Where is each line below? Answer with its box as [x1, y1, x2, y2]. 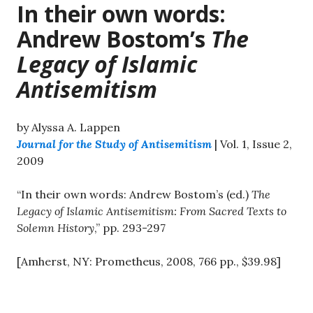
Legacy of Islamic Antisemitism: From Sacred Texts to [17, 203, 286, 218]
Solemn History [17, 220, 94, 235]
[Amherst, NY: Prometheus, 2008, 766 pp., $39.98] [17, 254, 281, 268]
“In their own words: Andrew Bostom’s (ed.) [17, 187, 252, 201]
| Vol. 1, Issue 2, [212, 136, 292, 151]
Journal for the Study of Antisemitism [17, 136, 212, 151]
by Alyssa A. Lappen [17, 119, 120, 134]
